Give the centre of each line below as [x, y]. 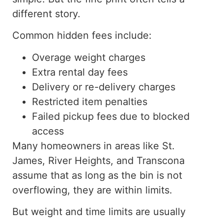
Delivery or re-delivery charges [104, 87]
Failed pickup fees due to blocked [111, 116]
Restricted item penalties [90, 101]
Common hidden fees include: [82, 36]
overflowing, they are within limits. [92, 190]
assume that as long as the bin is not [97, 175]
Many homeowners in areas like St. [94, 146]
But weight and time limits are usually [99, 211]
